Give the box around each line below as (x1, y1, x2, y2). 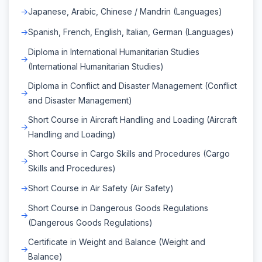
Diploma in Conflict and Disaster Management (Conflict (28, 80, 237, 91)
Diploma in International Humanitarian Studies (28, 46, 199, 57)
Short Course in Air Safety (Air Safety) (28, 182, 174, 193)
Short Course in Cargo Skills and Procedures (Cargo (28, 148, 230, 158)
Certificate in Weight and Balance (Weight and (28, 236, 205, 247)
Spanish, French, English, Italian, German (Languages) (28, 26, 234, 37)
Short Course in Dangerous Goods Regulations (28, 202, 208, 213)
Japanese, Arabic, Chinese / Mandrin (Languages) (28, 6, 222, 16)
